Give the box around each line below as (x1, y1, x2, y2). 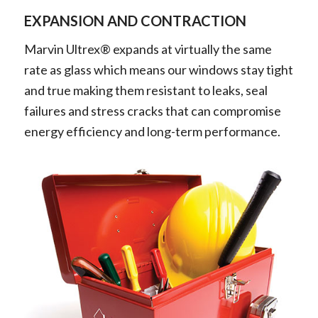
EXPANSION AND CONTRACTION (23, 11, 246, 29)
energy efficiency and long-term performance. (23, 124, 280, 140)
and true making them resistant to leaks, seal (23, 82, 268, 99)
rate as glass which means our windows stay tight (23, 62, 293, 78)
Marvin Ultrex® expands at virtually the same (23, 41, 272, 57)
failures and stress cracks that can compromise (23, 103, 281, 119)
